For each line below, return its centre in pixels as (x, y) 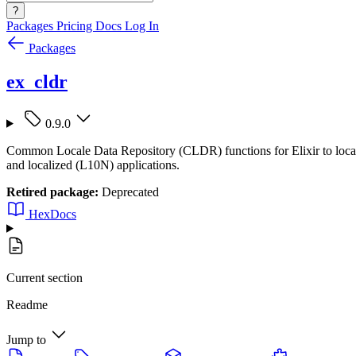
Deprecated (129, 192)
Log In (142, 26)
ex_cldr (37, 81)
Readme (27, 304)
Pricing (76, 26)
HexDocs (52, 214)
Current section (44, 277)
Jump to (26, 339)
